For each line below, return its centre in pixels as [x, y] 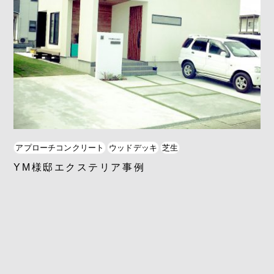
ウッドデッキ [133, 147]
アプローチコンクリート [60, 147]
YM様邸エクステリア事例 [80, 167]
